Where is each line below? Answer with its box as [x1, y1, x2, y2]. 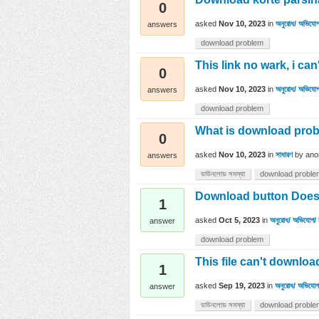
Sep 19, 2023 [219, 281, 265, 291]
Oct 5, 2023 [219, 216, 260, 225]
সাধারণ [276, 150, 293, 159]
